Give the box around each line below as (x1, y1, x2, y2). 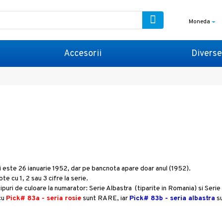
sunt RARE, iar (81, 194, 130, 203)
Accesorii (64, 48, 102, 59)
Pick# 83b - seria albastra (129, 194, 216, 203)
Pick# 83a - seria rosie (6, 194, 82, 203)
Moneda (189, 17, 211, 26)
